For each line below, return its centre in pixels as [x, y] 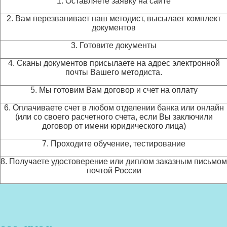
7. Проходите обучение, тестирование [114, 144]
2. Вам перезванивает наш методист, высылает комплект [114, 18]
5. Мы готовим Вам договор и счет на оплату [114, 90]
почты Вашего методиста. [114, 72]
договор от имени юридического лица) [114, 126]
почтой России [114, 171]
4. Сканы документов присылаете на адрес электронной [114, 63]
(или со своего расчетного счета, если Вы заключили [114, 117]
